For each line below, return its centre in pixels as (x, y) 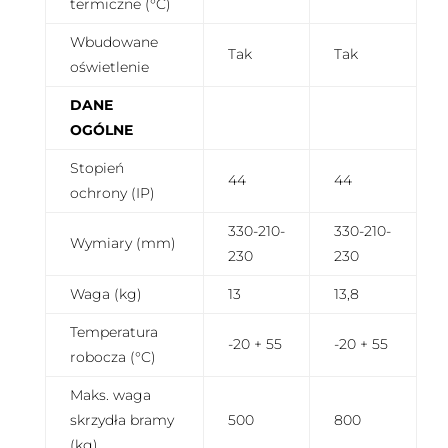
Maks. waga (110, 395)
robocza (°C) (112, 357)
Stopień (96, 168)
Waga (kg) (105, 294)
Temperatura (113, 332)
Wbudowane (113, 42)
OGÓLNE (101, 130)
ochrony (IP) (112, 193)
